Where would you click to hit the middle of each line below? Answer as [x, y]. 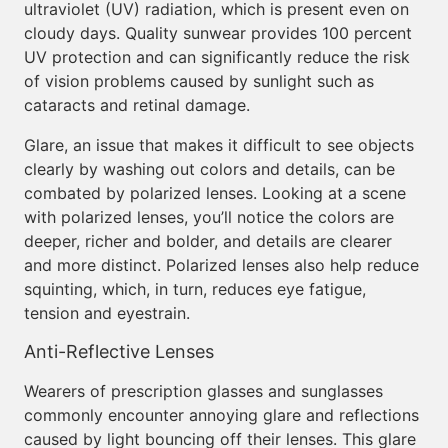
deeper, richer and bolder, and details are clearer [208, 241]
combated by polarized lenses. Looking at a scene [215, 193]
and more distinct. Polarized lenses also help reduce [221, 265]
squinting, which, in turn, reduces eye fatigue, [195, 289]
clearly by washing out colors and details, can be [209, 169]
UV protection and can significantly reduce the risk [217, 57]
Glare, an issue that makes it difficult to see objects [219, 145]
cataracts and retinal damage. [137, 105]
